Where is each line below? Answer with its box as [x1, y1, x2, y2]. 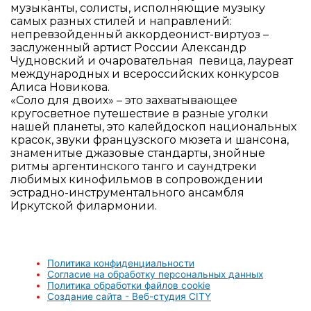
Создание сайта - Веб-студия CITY [47, 290, 211, 302]
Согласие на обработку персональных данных [47, 268, 263, 280]
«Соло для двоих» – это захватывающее [10, 94, 238, 108]
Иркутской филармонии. [10, 199, 160, 213]
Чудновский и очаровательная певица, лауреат [10, 54, 294, 68]
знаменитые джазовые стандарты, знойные [10, 146, 266, 160]
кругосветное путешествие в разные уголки [10, 107, 269, 121]
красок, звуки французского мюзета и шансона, [10, 133, 289, 147]
